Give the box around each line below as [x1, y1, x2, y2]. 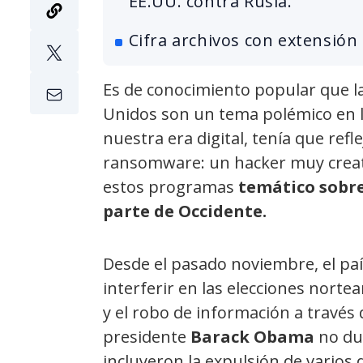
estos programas [103, 175, 238, 198]
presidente [103, 325, 190, 348]
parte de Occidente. [103, 199, 267, 222]
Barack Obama [190, 325, 314, 348]
